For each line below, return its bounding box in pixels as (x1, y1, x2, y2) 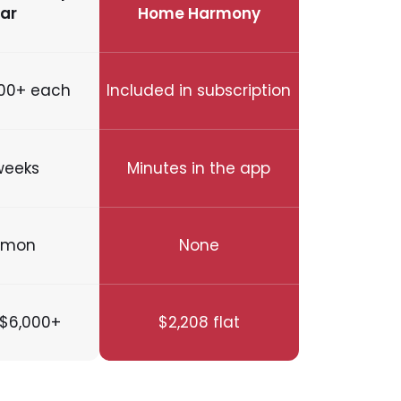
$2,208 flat (158, 311, 240, 333)
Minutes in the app (127, 157, 271, 179)
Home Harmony (137, 3, 260, 25)
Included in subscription (107, 80, 292, 102)
